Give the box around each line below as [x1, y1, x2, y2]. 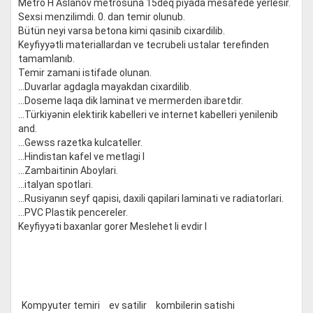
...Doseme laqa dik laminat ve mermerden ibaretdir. [18, 95, 243, 106]
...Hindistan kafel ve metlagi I [18, 151, 145, 162]
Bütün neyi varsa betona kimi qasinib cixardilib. [18, 25, 225, 36]
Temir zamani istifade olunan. [18, 67, 152, 78]
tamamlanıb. [18, 53, 75, 64]
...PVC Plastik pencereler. [18, 207, 128, 218]
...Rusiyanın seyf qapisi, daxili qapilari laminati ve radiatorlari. [18, 193, 284, 204]
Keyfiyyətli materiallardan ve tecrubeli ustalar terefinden [18, 39, 269, 50]
